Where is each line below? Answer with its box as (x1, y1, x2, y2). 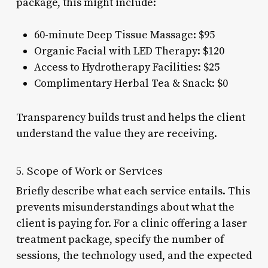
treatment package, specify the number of (16, 232, 224, 246)
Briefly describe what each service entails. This (16, 184, 250, 198)
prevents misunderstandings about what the (16, 200, 234, 214)
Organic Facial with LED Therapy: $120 (33, 44, 224, 58)
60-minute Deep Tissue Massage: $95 (33, 28, 215, 42)
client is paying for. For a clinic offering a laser (16, 216, 247, 230)
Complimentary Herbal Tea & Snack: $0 (33, 76, 228, 90)
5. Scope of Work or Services (16, 163, 163, 178)
